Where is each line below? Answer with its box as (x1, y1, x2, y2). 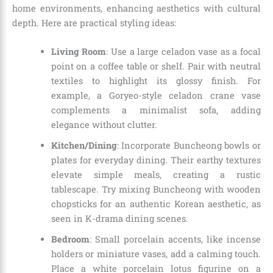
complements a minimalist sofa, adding (51, 104, 261, 116)
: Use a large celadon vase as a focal (106, 46, 261, 58)
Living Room (51, 46, 107, 58)
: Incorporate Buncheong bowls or (116, 140, 261, 152)
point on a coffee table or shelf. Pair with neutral (51, 60, 261, 73)
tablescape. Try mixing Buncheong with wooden (51, 183, 261, 196)
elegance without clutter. (51, 119, 157, 131)
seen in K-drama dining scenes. (51, 213, 188, 225)
